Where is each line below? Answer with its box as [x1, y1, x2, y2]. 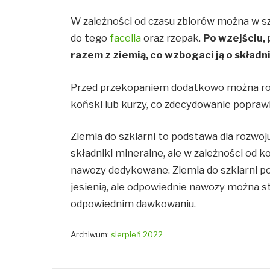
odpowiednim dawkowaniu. [71, 198, 196, 210]
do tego [71, 32, 110, 45]
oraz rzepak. [141, 32, 204, 45]
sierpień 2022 [111, 230, 163, 240]
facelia [110, 32, 142, 45]
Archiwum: [71, 230, 111, 240]
